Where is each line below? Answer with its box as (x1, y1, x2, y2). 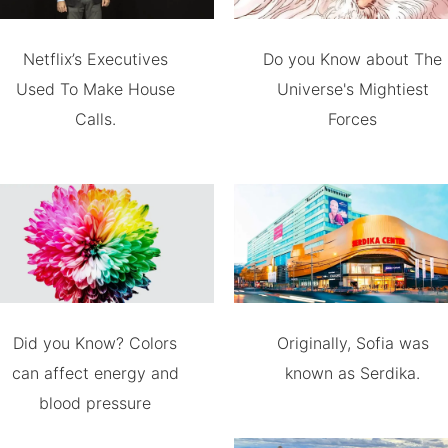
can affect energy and (11, 363, 179, 383)
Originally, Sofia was (276, 333, 429, 353)
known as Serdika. (285, 363, 421, 383)
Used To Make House (15, 79, 175, 100)
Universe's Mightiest (276, 79, 429, 100)
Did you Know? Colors (13, 333, 178, 353)
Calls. (74, 109, 116, 130)
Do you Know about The (263, 49, 443, 70)
